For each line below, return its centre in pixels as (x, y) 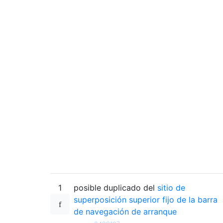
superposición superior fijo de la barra (146, 199)
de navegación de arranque (125, 211)
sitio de (171, 187)
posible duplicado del (115, 187)
